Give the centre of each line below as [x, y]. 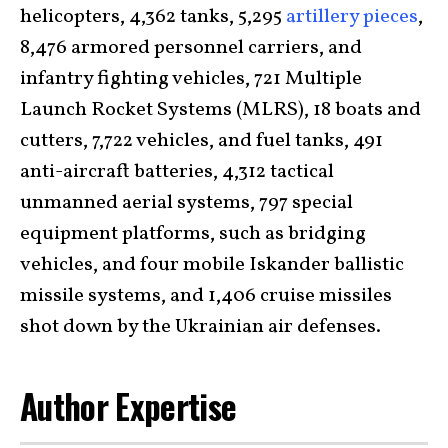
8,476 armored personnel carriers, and [191, 48]
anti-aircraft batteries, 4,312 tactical [177, 172]
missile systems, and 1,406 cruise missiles [206, 296]
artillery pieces [352, 17]
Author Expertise [132, 406]
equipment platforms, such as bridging [193, 234]
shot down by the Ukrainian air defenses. [200, 327]
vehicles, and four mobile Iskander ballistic [212, 265]
